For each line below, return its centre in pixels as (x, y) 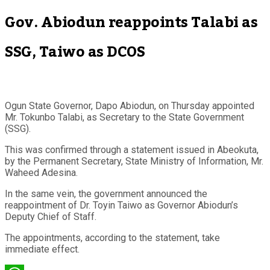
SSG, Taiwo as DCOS (75, 52)
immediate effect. (42, 249)
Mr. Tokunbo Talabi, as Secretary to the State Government (124, 117)
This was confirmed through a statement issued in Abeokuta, (132, 149)
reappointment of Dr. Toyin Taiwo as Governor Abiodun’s (121, 205)
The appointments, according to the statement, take (112, 237)
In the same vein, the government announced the (106, 193)
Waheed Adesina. (41, 172)
